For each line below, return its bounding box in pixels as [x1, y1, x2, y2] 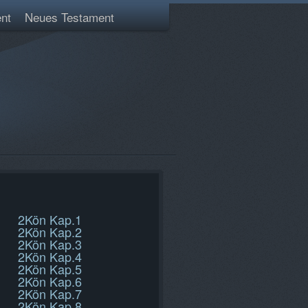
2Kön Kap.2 [18, 223, 82, 241]
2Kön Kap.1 [18, 210, 82, 228]
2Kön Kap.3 [18, 235, 82, 253]
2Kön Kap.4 [18, 247, 82, 265]
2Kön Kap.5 [18, 260, 82, 278]
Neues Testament [25, 8, 114, 25]
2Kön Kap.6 [18, 272, 82, 290]
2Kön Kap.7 [18, 285, 82, 302]
